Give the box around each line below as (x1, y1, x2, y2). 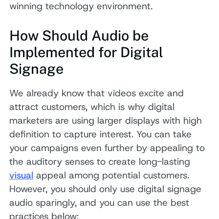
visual (9, 169, 34, 181)
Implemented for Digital (9, 44, 164, 60)
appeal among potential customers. (33, 169, 190, 181)
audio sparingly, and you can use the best (9, 196, 190, 209)
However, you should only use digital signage (9, 182, 202, 195)
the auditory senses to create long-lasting (9, 155, 191, 168)
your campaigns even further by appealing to (9, 141, 205, 154)
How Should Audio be (9, 27, 149, 44)
